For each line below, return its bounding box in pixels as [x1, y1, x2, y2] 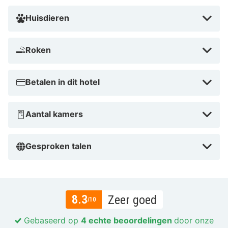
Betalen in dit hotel [25, 77, 100, 88]
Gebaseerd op [21, 215, 81, 226]
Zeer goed [107, 193, 157, 208]
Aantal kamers [25, 109, 83, 120]
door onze [174, 215, 214, 226]
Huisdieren [25, 13, 69, 23]
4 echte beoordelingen [80, 215, 174, 226]
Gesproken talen [25, 141, 92, 152]
